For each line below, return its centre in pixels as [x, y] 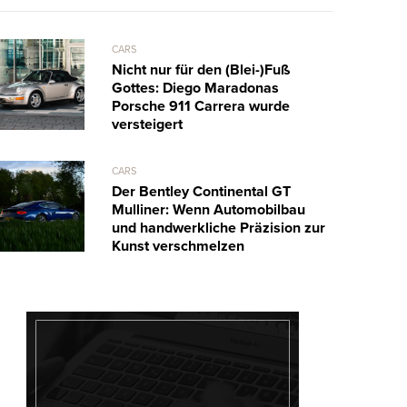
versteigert [147, 124]
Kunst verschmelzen [178, 246]
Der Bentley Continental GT [201, 191]
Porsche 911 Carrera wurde [200, 106]
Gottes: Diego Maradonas [195, 88]
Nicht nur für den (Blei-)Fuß [200, 69]
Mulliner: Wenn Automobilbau [208, 209]
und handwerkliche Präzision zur [218, 228]
